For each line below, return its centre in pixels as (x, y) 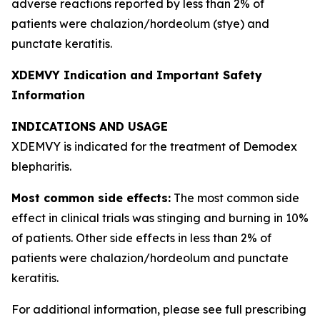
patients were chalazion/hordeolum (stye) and (140, 24)
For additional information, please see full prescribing (159, 309)
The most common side (235, 198)
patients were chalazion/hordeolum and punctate (150, 258)
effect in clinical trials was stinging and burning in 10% (160, 218)
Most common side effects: (91, 198)
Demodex (270, 146)
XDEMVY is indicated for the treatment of (127, 146)
